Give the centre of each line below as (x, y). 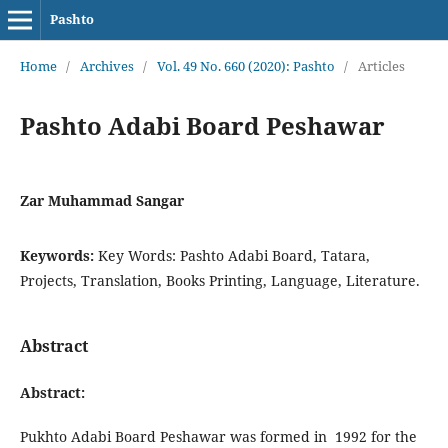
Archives (106, 65)
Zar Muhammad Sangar (101, 200)
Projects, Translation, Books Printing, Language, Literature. (219, 280)
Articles (381, 65)
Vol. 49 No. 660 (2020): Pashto (245, 65)
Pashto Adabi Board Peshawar (202, 125)
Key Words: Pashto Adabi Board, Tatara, (233, 255)
